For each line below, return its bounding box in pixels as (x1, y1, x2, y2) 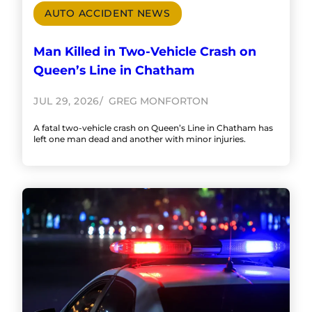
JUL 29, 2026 (33, 94, 100, 107)
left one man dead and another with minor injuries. (33, 133, 246, 144)
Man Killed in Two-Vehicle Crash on (33, 44, 256, 59)
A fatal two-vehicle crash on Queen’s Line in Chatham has (33, 122, 273, 133)
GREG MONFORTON (105, 94, 208, 107)
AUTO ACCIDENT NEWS (45, 6, 171, 19)
